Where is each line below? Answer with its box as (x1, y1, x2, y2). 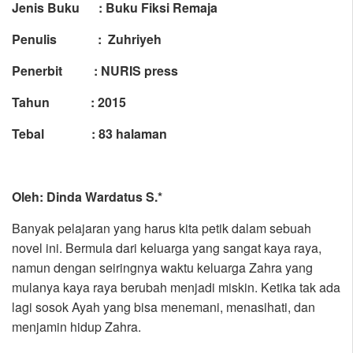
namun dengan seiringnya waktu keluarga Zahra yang (12, 258, 313, 277)
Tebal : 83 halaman (12, 124, 167, 143)
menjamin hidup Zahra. (12, 318, 141, 336)
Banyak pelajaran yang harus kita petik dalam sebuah (12, 219, 311, 238)
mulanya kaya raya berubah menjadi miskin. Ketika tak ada (12, 278, 340, 297)
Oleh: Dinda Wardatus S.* (12, 188, 162, 206)
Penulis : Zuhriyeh (12, 30, 162, 49)
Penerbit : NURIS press (12, 61, 178, 80)
